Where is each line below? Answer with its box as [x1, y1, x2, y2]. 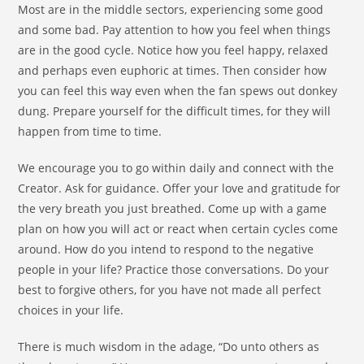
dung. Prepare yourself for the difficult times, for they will [18, 103, 331, 119]
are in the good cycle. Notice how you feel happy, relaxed [18, 42, 329, 58]
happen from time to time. [18, 123, 162, 140]
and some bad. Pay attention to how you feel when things [18, 22, 331, 38]
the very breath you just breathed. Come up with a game [18, 201, 327, 217]
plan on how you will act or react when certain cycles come [18, 221, 339, 237]
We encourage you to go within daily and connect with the [18, 160, 335, 176]
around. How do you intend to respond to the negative [18, 241, 314, 258]
